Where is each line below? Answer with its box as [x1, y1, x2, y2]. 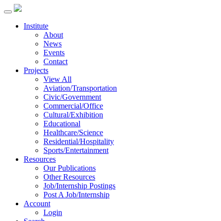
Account [24, 199, 50, 208]
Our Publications [43, 164, 96, 172]
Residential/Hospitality [43, 137, 114, 146]
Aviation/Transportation [43, 84, 117, 92]
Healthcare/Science [43, 128, 103, 137]
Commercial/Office [43, 102, 103, 110]
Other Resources [43, 173, 95, 181]
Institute [24, 22, 48, 30]
